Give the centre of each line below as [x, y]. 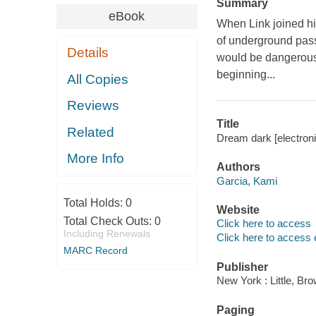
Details [88, 53]
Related [91, 132]
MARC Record [95, 250]
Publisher [242, 267]
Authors [238, 167]
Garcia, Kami [247, 181]
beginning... [245, 75]
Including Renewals [107, 233]
